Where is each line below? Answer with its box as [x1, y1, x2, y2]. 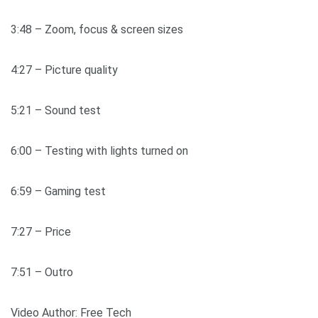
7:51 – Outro [11, 265, 73, 280]
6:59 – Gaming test [11, 185, 106, 199]
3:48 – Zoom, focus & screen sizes [11, 23, 183, 37]
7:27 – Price [11, 225, 71, 239]
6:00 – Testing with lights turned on [11, 144, 188, 158]
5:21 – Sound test [11, 104, 101, 118]
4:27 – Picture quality [11, 63, 118, 77]
